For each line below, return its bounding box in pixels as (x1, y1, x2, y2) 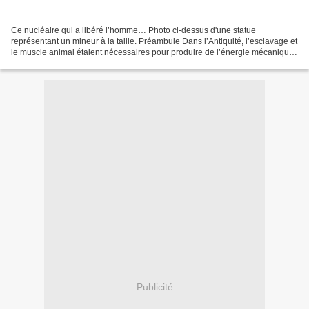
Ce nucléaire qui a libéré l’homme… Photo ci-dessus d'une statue (11, 26, 256, 36)
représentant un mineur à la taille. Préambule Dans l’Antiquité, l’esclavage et (11, 37, 297, 47)
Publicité (136, 281, 173, 292)
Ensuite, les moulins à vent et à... (11, 59, 133, 69)
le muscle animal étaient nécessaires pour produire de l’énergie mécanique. (11, 48, 296, 58)
